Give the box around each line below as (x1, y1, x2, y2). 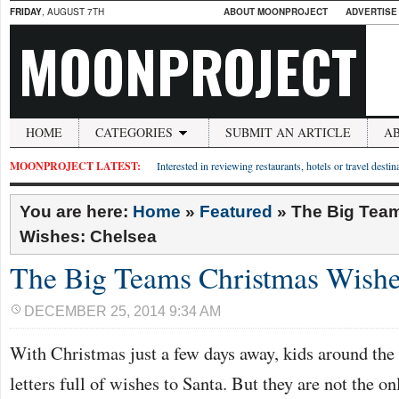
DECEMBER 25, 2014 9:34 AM (24, 304, 221, 319)
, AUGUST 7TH (42, 5, 104, 18)
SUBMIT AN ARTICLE (225, 124, 351, 141)
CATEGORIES (95, 124, 173, 141)
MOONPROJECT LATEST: (10, 159, 141, 174)
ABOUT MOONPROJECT (224, 5, 328, 18)
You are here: (20, 202, 133, 221)
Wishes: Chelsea (20, 227, 157, 246)
